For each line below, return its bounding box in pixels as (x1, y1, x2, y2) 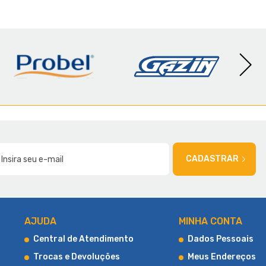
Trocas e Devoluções (33, 251, 120, 262)
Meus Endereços (188, 251, 256, 262)
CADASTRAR (186, 153, 239, 164)
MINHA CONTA (179, 215, 242, 227)
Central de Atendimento (33, 233, 134, 244)
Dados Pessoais (188, 233, 254, 244)
